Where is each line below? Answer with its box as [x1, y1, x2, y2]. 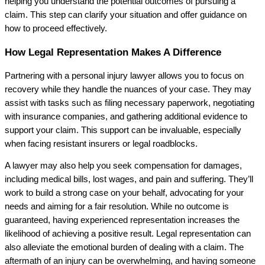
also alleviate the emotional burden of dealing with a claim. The [5, 243, 244, 253]
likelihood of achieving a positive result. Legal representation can [5, 229, 251, 239]
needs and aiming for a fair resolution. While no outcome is [5, 202, 229, 212]
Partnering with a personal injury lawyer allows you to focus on [5, 70, 244, 80]
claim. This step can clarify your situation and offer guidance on [5, 9, 247, 20]
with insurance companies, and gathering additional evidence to [5, 111, 247, 121]
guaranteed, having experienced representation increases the [5, 215, 240, 225]
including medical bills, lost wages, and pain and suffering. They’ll [5, 174, 253, 185]
